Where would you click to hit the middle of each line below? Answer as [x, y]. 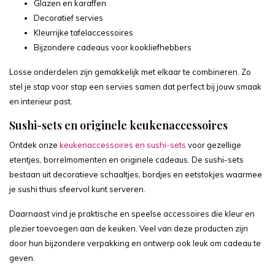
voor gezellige [214, 145]
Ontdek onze [34, 145]
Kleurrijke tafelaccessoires [83, 33]
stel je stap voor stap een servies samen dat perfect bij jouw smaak [135, 87]
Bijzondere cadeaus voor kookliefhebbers [113, 47]
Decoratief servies [68, 18]
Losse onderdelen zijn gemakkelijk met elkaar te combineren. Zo [130, 72]
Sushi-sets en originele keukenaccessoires [118, 125]
